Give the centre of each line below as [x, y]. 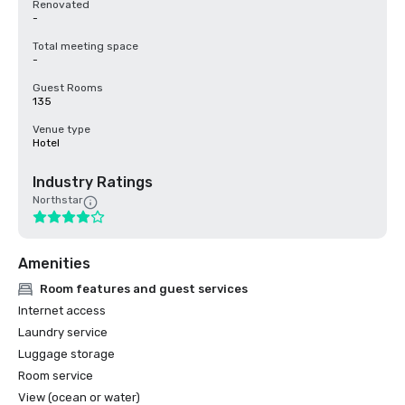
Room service [56, 376]
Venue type [61, 129]
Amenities [54, 264]
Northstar [58, 200]
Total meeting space [85, 46]
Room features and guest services [144, 289]
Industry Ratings [93, 182]
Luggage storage [66, 354]
